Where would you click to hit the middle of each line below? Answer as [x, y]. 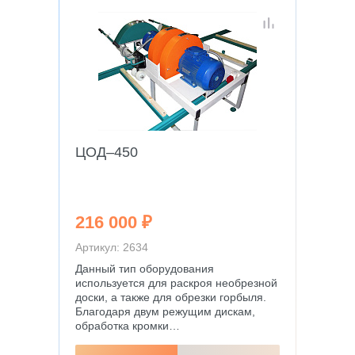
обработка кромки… [128, 326]
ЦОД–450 [107, 152]
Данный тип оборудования [145, 269]
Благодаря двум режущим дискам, [165, 311]
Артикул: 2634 [112, 247]
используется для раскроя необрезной [176, 283]
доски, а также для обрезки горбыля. [171, 297]
